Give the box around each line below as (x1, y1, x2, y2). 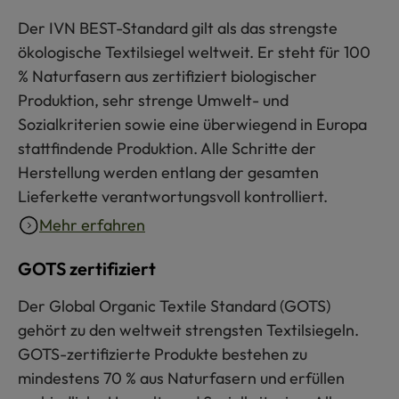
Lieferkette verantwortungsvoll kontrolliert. (18, 186, 328, 208)
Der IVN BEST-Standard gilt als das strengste (18, 18, 338, 39)
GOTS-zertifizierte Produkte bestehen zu (18, 344, 307, 365)
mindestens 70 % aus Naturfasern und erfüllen (18, 368, 345, 389)
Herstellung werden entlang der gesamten (18, 162, 319, 183)
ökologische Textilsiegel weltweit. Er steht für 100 (18, 42, 370, 63)
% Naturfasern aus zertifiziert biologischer (18, 66, 317, 87)
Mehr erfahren (39, 215, 145, 236)
